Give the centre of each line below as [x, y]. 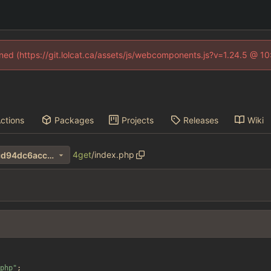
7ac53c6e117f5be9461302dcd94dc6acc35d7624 [50, 155]
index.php [114, 155]
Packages [74, 120]
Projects [137, 120]
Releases [201, 120]
